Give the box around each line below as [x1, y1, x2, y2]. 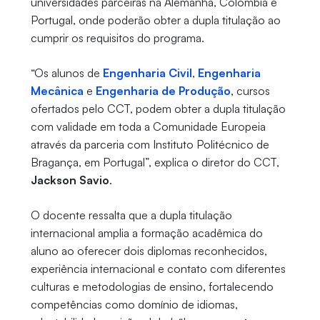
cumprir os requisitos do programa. [30, 31, 207, 46]
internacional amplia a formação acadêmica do [30, 226, 263, 241]
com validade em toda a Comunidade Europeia [30, 119, 266, 134]
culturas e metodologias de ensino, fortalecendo [30, 279, 274, 294]
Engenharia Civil [102, 66, 192, 81]
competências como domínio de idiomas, [30, 297, 238, 312]
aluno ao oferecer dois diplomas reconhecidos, [30, 244, 267, 259]
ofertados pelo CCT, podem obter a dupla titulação [30, 101, 286, 116]
